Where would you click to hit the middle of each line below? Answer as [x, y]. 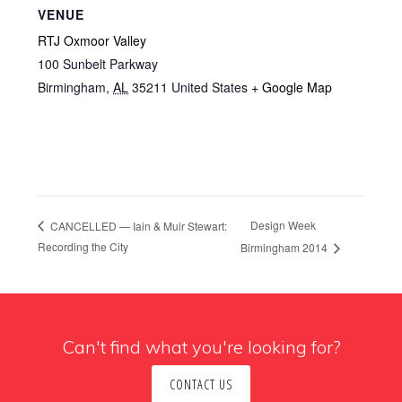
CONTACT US [201, 384]
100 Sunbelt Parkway [98, 63]
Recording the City [83, 246]
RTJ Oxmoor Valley [92, 40]
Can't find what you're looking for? [201, 346]
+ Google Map [292, 87]
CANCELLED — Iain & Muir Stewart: [138, 225]
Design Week [284, 225]
